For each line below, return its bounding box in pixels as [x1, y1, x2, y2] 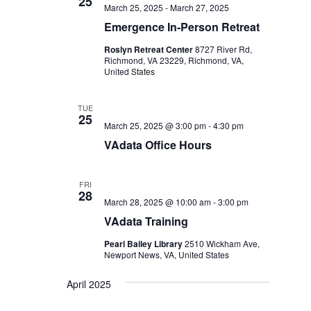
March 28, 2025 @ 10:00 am [103, 196, 211, 208]
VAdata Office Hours [103, 137, 212, 153]
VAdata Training [103, 213, 188, 229]
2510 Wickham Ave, [184, 237, 260, 249]
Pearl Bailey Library [103, 237, 185, 250]
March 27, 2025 [169, 1, 229, 13]
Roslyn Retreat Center [103, 43, 195, 56]
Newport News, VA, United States [103, 249, 229, 260]
